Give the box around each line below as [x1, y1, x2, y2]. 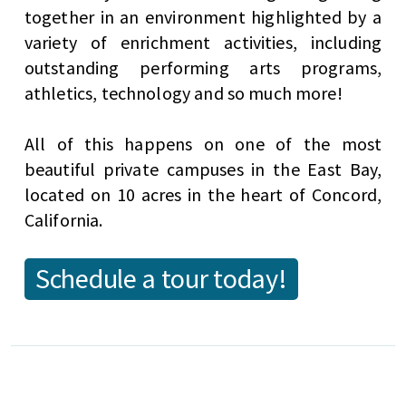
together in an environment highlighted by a [24, 5, 382, 29]
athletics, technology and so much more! [24, 82, 343, 105]
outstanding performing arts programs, [24, 56, 382, 80]
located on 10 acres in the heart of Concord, [24, 183, 382, 207]
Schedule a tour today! [35, 261, 287, 296]
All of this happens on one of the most [24, 132, 382, 156]
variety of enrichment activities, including [24, 31, 382, 54]
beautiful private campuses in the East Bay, [24, 158, 382, 181]
